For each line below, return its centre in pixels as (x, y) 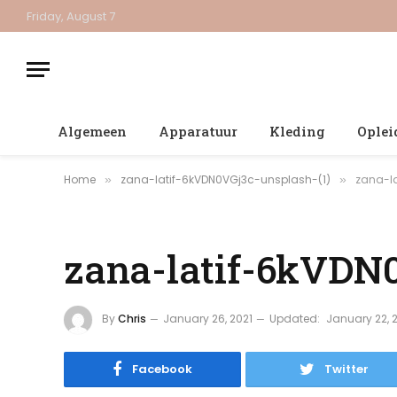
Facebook (162, 369)
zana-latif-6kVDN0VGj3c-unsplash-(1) (226, 179)
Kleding (297, 131)
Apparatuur (198, 131)
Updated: (295, 319)
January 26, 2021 (208, 319)
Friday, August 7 (71, 16)
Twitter (346, 369)
